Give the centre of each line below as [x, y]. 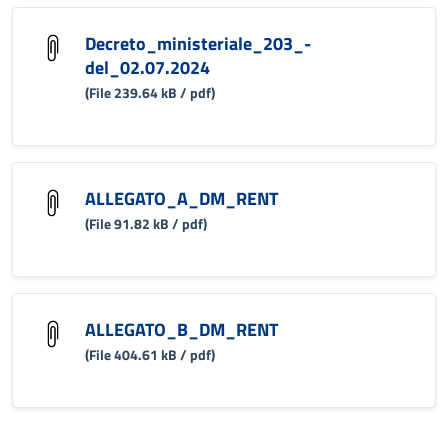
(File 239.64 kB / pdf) [150, 92]
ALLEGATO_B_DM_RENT [181, 329]
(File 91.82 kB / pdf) [146, 223]
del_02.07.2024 [147, 67]
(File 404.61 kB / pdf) [150, 354]
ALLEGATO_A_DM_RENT [181, 198]
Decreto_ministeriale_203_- [198, 43]
